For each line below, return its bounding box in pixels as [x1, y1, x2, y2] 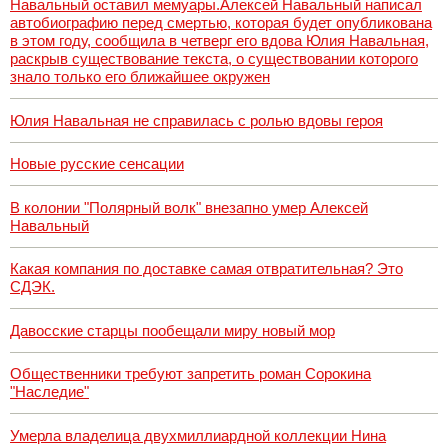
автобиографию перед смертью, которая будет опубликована [10, 14, 432, 32]
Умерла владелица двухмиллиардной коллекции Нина [10, 426, 386, 444]
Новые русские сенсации [10, 155, 184, 173]
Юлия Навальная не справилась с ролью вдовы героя [10, 111, 383, 129]
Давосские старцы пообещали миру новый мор [10, 321, 335, 339]
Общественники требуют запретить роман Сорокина [10, 365, 371, 383]
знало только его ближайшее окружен [10, 68, 270, 86]
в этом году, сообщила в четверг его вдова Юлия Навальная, [10, 32, 429, 50]
